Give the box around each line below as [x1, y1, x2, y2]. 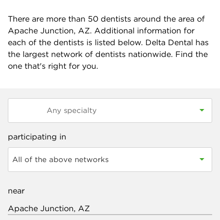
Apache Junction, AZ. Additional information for [8, 26, 194, 35]
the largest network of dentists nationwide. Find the [8, 49, 208, 59]
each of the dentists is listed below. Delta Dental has [8, 37, 209, 47]
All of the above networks [12, 155, 109, 164]
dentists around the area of [98, 14, 205, 24]
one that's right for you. [8, 61, 98, 71]
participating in [8, 132, 66, 141]
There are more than [8, 14, 88, 24]
